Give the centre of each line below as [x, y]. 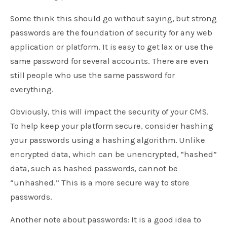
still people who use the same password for [92, 75]
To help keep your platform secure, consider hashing [112, 126]
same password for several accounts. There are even [109, 61]
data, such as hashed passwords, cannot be [94, 169]
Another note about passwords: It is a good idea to [106, 220]
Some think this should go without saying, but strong [113, 18]
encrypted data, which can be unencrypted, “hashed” [113, 155]
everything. [32, 89]
